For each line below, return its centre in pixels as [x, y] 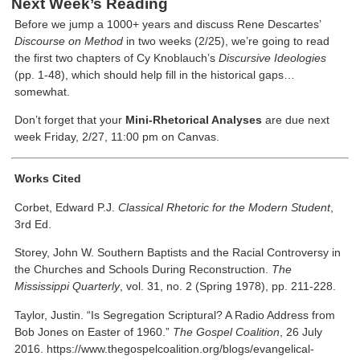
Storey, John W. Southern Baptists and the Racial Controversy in [178, 253]
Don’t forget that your [70, 120]
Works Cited [48, 179]
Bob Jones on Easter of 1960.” [94, 331]
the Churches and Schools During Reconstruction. [143, 270]
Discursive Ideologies [273, 57]
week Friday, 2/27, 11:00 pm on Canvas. [117, 137]
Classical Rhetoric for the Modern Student [225, 207]
